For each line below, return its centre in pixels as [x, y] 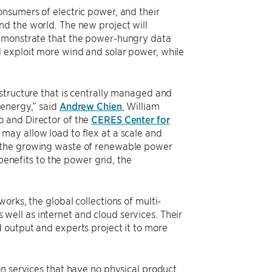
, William [141, 106]
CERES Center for [131, 119]
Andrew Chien [90, 106]
